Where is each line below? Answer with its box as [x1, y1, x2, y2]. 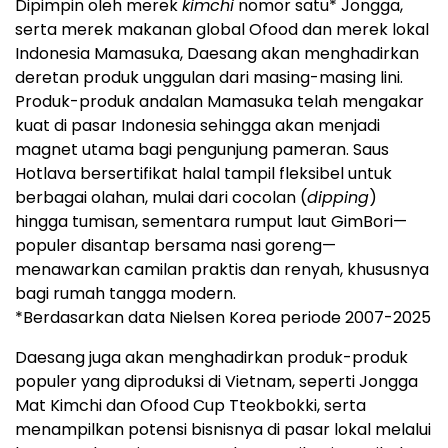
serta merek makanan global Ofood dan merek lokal [15, 18, 429, 42]
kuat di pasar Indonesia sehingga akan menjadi [15, 114, 380, 138]
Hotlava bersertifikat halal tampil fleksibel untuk [15, 162, 392, 186]
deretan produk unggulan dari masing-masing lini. [15, 66, 403, 90]
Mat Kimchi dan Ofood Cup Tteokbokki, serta [15, 394, 366, 418]
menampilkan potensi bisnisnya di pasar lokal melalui [15, 418, 431, 442]
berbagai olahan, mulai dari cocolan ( [15, 186, 307, 210]
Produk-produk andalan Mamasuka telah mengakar [15, 90, 424, 114]
